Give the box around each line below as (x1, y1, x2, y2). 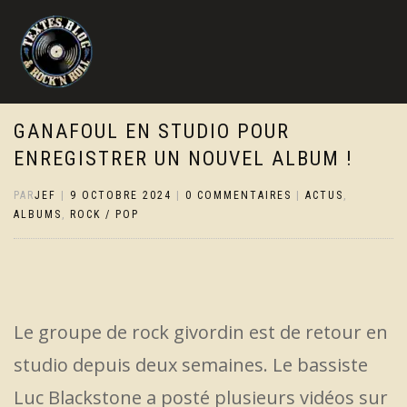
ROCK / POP (70, 208, 139, 221)
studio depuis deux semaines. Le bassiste (14, 352, 368, 377)
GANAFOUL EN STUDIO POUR (14, 120, 290, 143)
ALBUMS (14, 208, 62, 221)
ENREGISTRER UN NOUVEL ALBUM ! (14, 147, 353, 170)
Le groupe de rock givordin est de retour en (14, 320, 388, 344)
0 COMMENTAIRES (185, 189, 292, 202)
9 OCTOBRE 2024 (70, 189, 172, 202)
